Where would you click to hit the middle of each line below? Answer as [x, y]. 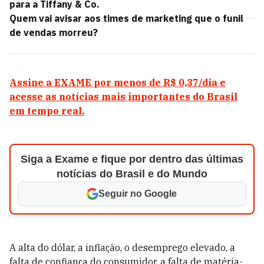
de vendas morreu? [54, 32]
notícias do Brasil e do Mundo [132, 174]
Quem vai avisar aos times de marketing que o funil [126, 18]
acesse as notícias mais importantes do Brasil [123, 97]
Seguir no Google [138, 194]
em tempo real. [47, 111]
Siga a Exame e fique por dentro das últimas [132, 159]
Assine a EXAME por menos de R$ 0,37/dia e [118, 82]
